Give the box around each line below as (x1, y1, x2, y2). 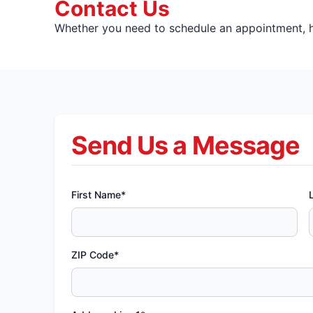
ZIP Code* (71, 249, 119, 261)
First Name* (71, 189, 126, 201)
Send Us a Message (71, 130, 300, 161)
